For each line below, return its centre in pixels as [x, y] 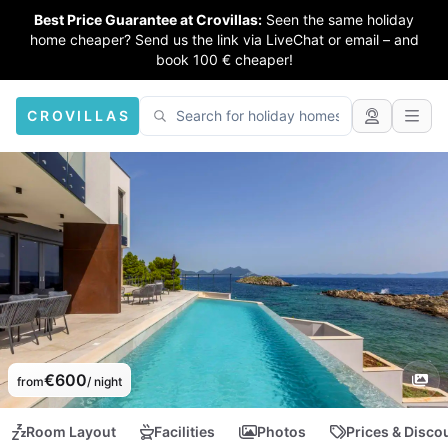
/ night [104, 381]
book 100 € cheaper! [224, 59]
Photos [281, 431]
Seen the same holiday [340, 19]
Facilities [184, 431]
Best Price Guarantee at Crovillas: [148, 19]
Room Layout [71, 431]
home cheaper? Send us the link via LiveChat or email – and [224, 39]
